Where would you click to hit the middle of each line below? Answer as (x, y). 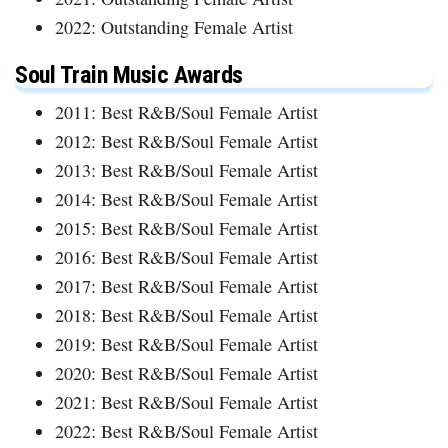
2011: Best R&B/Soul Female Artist (186, 111)
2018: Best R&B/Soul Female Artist (186, 314)
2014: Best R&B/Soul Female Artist (186, 198)
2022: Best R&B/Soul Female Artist (186, 430)
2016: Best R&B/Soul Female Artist (186, 256)
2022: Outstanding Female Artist (174, 26)
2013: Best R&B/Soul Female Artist (186, 169)
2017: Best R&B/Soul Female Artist (186, 285)
